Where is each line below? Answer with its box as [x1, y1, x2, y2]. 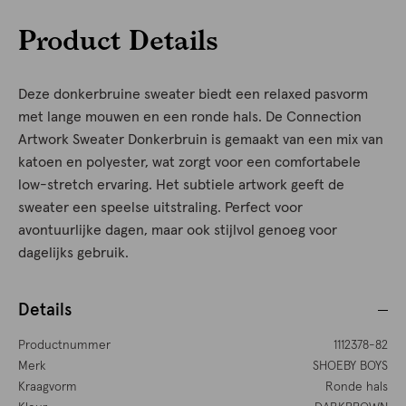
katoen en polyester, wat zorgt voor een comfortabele [18, 155, 361, 170]
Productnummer [18, 339, 111, 353]
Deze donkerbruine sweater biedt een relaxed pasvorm [18, 87, 368, 102]
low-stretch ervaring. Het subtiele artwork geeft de [18, 178, 344, 193]
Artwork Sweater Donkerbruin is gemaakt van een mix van [18, 132, 383, 148]
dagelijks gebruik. [18, 246, 129, 261]
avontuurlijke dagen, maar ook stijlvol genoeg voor [18, 223, 337, 238]
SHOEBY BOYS [312, 360, 388, 373]
